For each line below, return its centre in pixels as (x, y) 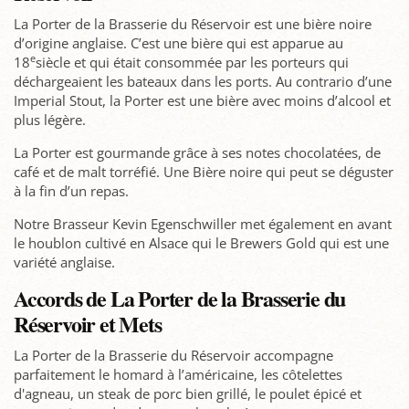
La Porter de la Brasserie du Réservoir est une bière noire (193, 23)
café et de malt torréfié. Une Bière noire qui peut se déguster (204, 171)
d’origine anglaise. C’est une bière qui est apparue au (178, 42)
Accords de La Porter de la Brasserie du (180, 298)
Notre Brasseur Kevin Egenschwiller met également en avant (203, 223)
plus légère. (50, 119)
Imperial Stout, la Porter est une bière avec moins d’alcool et (202, 100)
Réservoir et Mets (88, 323)
